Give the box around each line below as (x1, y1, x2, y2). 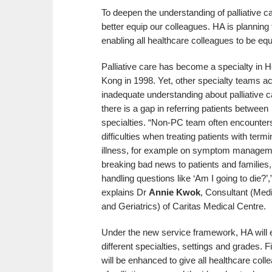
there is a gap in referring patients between (101, 103, 268, 114)
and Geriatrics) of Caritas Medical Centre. (101, 200, 266, 211)
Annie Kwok (149, 186, 200, 197)
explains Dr (101, 186, 149, 197)
